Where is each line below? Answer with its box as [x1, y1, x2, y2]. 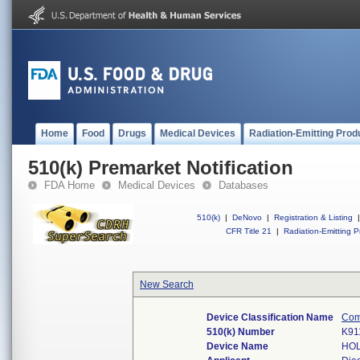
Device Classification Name [207, 312, 333, 323]
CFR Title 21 [226, 227, 272, 235]
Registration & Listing [274, 213, 353, 222]
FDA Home [44, 179, 95, 191]
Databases [219, 179, 268, 191]
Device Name [207, 341, 268, 352]
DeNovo [232, 213, 262, 222]
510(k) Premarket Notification [28, 157, 293, 178]
